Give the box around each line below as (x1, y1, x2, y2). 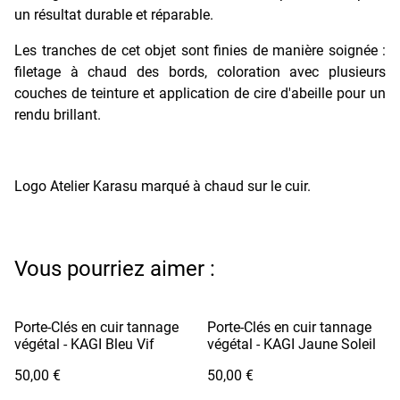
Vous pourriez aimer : (14, 255, 215, 281)
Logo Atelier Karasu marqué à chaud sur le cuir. (14, 177, 311, 195)
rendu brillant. (14, 105, 101, 123)
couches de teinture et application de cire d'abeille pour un (14, 84, 386, 102)
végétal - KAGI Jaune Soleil (207, 335, 376, 353)
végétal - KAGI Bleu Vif (14, 335, 154, 353)
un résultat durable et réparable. (14, 5, 213, 23)
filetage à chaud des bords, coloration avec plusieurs (14, 62, 386, 80)
